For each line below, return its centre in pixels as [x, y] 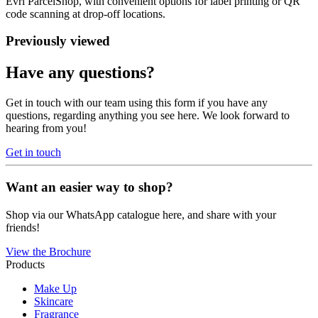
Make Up [55, 288]
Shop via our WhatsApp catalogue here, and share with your [141, 214]
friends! [23, 227]
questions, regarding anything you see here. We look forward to [148, 116]
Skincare [54, 301]
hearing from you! [46, 128]
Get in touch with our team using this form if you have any [137, 103]
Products [25, 264]
